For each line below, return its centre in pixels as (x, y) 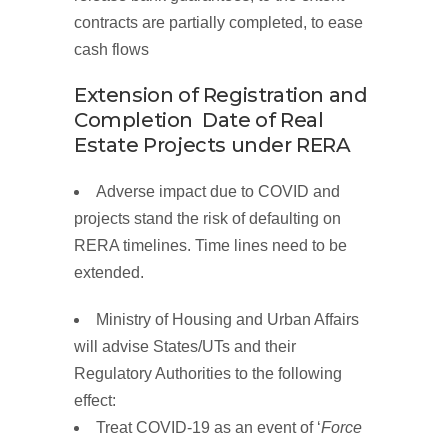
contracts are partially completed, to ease (218, 23)
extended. (109, 273)
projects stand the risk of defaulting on (207, 219)
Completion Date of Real (199, 120)
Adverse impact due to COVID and (218, 192)
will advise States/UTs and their (185, 347)
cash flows (111, 50)
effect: (95, 401)
